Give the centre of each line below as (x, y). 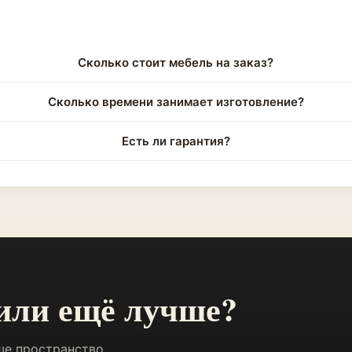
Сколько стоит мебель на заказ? (176, 62)
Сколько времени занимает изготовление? (176, 102)
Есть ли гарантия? (176, 141)
